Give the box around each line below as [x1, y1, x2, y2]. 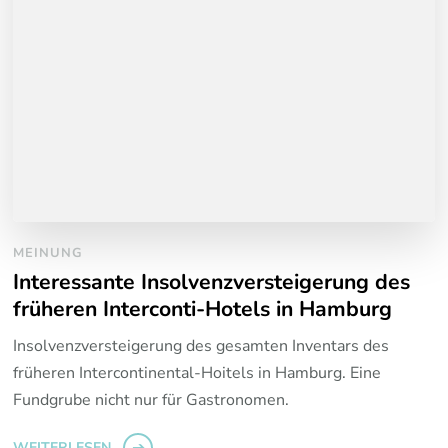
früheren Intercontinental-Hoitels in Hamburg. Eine [13, 362, 382, 385]
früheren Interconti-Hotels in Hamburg [13, 294, 393, 325]
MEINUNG [13, 244, 84, 263]
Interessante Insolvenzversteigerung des [13, 267, 411, 298]
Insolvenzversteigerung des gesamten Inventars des [13, 335, 390, 358]
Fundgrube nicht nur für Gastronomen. [13, 389, 290, 412]
